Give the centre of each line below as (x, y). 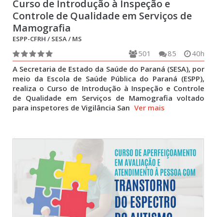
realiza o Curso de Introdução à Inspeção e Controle (108, 88)
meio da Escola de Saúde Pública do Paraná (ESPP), (108, 78)
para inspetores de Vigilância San (72, 108)
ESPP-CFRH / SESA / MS (47, 39)
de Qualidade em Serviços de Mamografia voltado (108, 98)
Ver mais (150, 108)
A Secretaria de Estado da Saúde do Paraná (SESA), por (108, 69)
